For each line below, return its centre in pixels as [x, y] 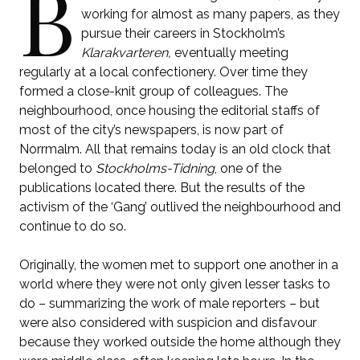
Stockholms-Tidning [155, 168]
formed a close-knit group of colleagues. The [153, 91]
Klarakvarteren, [126, 52]
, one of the [248, 168]
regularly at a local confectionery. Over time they [164, 72]
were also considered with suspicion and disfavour [168, 322]
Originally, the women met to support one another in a [179, 264]
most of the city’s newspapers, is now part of [151, 129]
